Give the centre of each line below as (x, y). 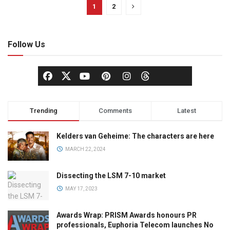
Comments (115, 110)
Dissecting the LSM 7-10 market (111, 175)
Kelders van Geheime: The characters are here (135, 136)
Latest (186, 110)
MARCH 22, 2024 (85, 149)
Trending (44, 110)
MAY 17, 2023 (81, 188)
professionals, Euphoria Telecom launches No (135, 225)
